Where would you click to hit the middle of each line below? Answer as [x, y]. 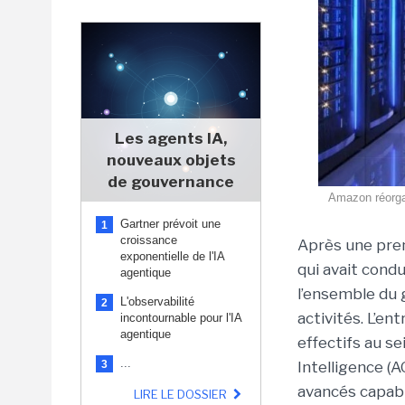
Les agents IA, [171, 138]
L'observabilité [157, 301]
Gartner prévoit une [170, 224]
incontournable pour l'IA [181, 318]
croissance [149, 240]
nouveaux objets [171, 160]
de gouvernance [171, 182]
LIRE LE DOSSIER [181, 394]
